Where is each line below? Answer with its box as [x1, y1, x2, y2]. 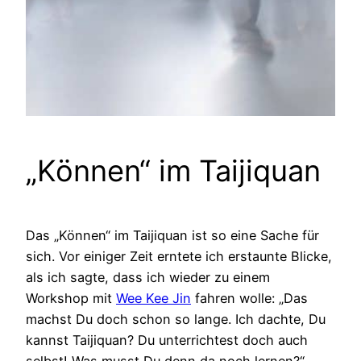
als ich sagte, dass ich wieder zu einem [26, 269, 270, 286]
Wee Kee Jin [116, 290, 191, 307]
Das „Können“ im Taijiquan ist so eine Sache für [26, 227, 319, 244]
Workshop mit [26, 290, 116, 307]
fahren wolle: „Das [191, 290, 308, 307]
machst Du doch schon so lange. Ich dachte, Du [26, 311, 326, 328]
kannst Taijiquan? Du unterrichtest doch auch [26, 332, 308, 349]
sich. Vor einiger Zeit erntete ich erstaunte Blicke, [26, 248, 332, 265]
